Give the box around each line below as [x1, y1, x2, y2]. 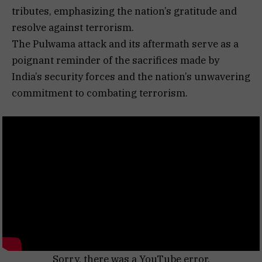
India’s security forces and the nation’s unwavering [12, 70, 250, 83]
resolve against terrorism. [12, 20, 134, 34]
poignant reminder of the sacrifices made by [12, 53, 219, 67]
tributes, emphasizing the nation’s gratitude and [12, 4, 237, 18]
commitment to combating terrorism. [12, 86, 188, 99]
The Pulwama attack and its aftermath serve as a [12, 37, 239, 50]
